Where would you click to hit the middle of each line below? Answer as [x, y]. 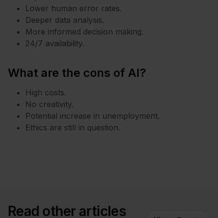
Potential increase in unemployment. [92, 116]
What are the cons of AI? [77, 73]
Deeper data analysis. [65, 20]
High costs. [47, 93]
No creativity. [51, 104]
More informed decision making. [84, 32]
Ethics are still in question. [73, 128]
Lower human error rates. [73, 9]
